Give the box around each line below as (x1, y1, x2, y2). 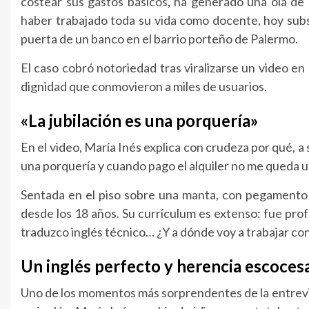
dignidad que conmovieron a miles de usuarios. (21, 79, 267, 94)
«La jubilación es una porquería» (21, 110, 259, 131)
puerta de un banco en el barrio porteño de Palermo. (21, 31, 298, 47)
